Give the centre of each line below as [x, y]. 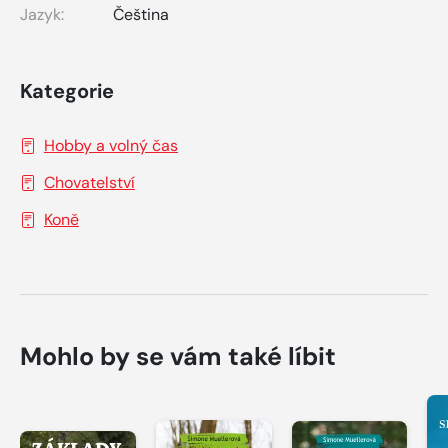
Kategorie [67, 90]
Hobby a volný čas [111, 145]
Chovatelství [89, 182]
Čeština [141, 14]
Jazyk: [42, 14]
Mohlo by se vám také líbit [178, 356]
